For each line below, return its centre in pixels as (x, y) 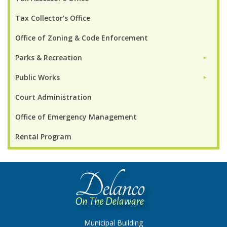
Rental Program (43, 137)
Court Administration (53, 97)
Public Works (37, 78)
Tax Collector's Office (53, 18)
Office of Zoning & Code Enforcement (82, 38)
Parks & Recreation (49, 58)
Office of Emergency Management (76, 117)
